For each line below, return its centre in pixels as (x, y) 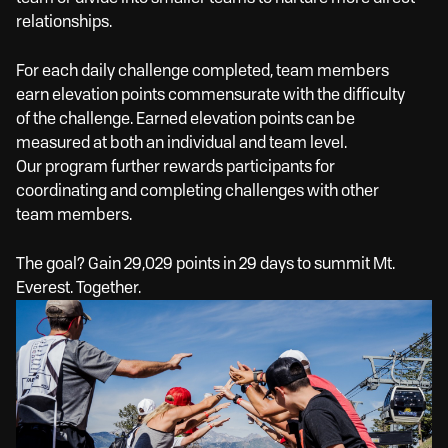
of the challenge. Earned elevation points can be (185, 119)
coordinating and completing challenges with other (197, 191)
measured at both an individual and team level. (181, 143)
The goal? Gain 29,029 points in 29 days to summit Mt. (205, 264)
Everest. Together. (78, 288)
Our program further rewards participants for (175, 167)
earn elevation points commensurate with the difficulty (210, 95)
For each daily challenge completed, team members (202, 71)
